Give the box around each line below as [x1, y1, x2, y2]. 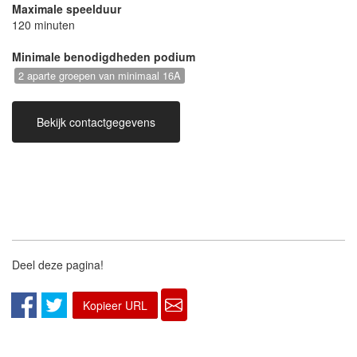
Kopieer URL [83, 296, 147, 313]
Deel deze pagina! [12, 257, 104, 273]
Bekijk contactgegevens [37, 114, 155, 131]
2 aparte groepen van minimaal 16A [18, 68, 181, 84]
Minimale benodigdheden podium [12, 49, 195, 65]
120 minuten [12, 17, 75, 33]
